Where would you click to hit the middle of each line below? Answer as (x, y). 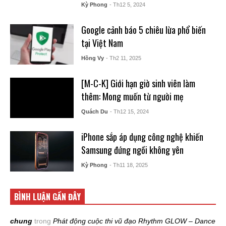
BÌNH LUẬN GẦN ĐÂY (47, 197)
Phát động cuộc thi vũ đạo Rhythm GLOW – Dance (134, 221)
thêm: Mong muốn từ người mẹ (132, 96)
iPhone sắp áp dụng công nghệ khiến (142, 137)
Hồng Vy (92, 58)
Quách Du (94, 111)
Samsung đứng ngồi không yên (132, 150)
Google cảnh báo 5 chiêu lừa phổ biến (143, 30)
